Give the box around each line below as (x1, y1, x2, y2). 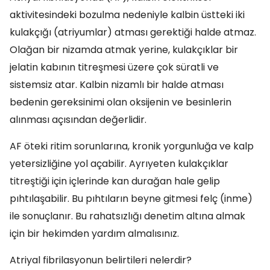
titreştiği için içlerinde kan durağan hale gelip (10, 174, 220, 188)
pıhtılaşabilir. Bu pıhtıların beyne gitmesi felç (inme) (10, 192, 253, 206)
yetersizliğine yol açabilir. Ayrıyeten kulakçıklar (10, 157, 228, 171)
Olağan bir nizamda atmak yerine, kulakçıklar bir (10, 43, 238, 57)
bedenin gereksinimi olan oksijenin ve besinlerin (10, 95, 231, 109)
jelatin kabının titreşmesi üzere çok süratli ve (10, 60, 219, 74)
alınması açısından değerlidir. (10, 113, 146, 127)
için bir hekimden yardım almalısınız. (10, 227, 179, 240)
